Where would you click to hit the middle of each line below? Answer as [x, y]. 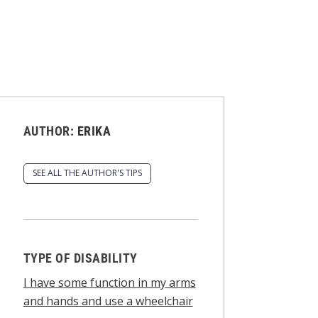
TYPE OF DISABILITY [80, 258]
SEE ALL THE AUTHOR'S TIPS [87, 173]
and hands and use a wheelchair [108, 301]
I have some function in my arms [109, 282]
